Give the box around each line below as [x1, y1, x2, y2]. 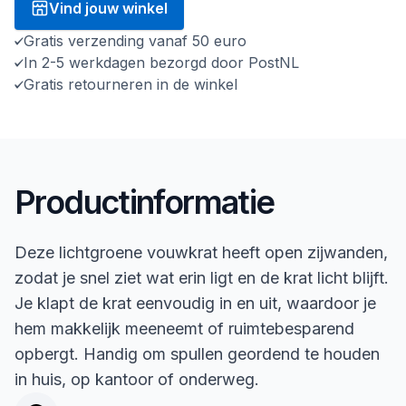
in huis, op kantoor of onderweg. [14, 370, 259, 389]
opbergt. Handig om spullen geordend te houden [14, 344, 380, 363]
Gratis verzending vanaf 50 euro [24, 32, 246, 50]
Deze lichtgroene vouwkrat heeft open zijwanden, [14, 243, 388, 262]
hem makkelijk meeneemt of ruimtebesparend [14, 319, 354, 338]
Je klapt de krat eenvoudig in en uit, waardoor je [14, 294, 376, 313]
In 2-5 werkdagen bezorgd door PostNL [24, 53, 299, 72]
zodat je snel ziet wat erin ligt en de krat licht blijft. [14, 268, 389, 287]
